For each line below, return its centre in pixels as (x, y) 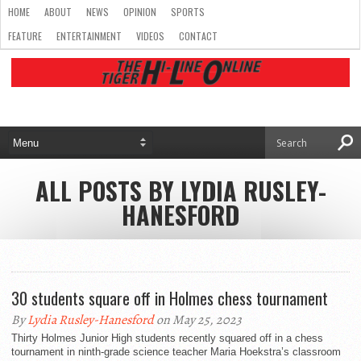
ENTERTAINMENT (89, 36)
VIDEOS (150, 36)
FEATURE (25, 36)
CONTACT (198, 36)
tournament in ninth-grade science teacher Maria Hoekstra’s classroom (176, 352)
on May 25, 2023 (198, 320)
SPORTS (188, 12)
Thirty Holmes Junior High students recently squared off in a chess (167, 338)
